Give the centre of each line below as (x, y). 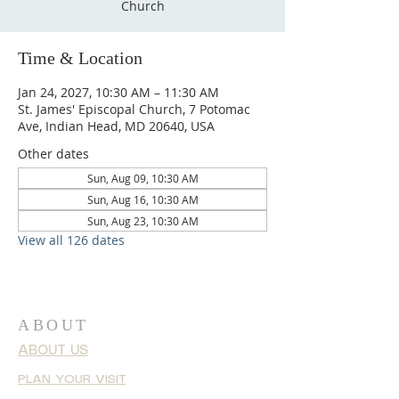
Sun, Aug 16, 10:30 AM (142, 199)
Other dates (53, 154)
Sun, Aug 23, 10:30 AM (142, 221)
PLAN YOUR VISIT (72, 379)
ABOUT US (53, 351)
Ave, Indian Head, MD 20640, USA (116, 126)
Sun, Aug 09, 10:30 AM (142, 178)
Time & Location (80, 58)
